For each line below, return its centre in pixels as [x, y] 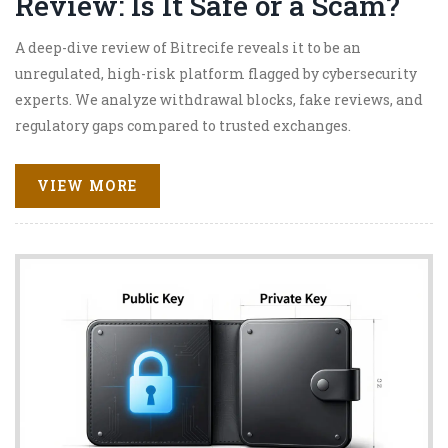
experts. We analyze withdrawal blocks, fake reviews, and [219, 100]
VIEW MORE [87, 185]
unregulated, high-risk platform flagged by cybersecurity [216, 74]
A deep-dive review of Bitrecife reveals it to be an [188, 48]
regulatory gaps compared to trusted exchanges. [183, 126]
